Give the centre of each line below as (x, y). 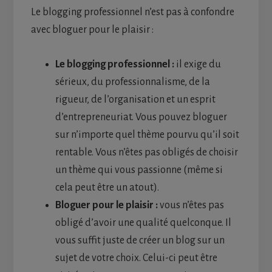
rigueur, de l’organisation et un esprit (135, 100)
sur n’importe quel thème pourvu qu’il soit (147, 135)
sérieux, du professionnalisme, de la (132, 82)
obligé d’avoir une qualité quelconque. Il (143, 223)
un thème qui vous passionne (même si (139, 170)
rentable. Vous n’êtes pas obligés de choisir (146, 153)
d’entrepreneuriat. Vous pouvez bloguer (141, 117)
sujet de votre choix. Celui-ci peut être (136, 258)
